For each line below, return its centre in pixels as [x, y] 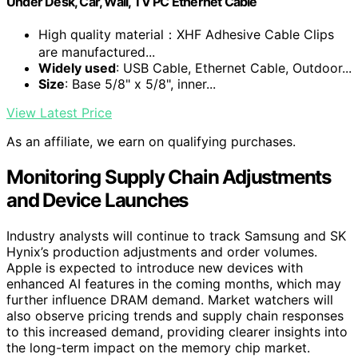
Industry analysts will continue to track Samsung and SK [176, 236]
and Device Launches [97, 201]
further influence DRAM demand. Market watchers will [170, 300]
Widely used [77, 68]
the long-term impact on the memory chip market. [158, 348]
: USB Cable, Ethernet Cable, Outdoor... [234, 68]
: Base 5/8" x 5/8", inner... [140, 84]
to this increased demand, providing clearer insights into [177, 332]
